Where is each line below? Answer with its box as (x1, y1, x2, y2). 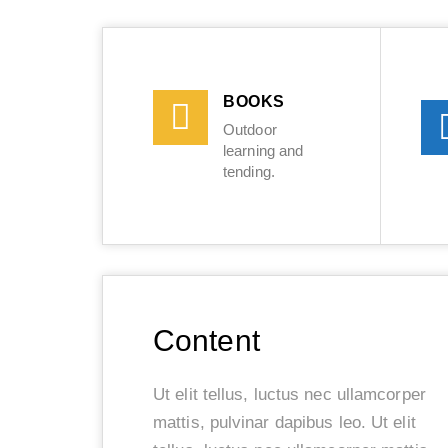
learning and (223, 141, 304, 159)
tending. (223, 162, 275, 180)
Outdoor (223, 120, 277, 138)
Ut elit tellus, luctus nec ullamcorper (153, 384, 426, 404)
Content (153, 323, 260, 357)
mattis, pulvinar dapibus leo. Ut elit (153, 412, 416, 432)
